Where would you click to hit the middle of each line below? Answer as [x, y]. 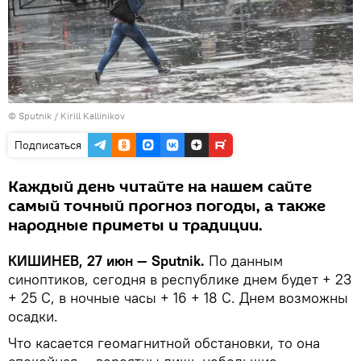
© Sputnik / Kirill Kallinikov [66, 116]
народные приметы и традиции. [135, 226]
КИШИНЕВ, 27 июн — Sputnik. [108, 261]
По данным [246, 261]
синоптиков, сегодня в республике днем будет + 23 [180, 280]
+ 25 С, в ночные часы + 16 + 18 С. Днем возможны [178, 298]
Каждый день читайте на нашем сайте [160, 187]
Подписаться [48, 145]
